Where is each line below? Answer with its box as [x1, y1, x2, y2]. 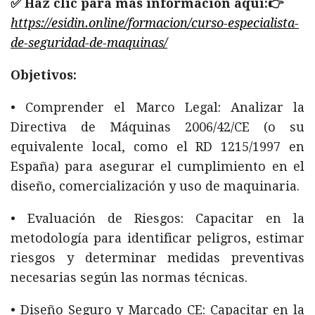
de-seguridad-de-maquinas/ [11, 35, 167, 50]
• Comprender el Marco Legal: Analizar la [11, 100, 304, 115]
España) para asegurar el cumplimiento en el [11, 159, 304, 174]
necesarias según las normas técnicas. [11, 270, 247, 285]
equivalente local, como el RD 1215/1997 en [11, 139, 304, 154]
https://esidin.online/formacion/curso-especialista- [11, 15, 299, 30]
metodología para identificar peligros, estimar [11, 231, 304, 245]
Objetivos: [11, 67, 77, 82]
